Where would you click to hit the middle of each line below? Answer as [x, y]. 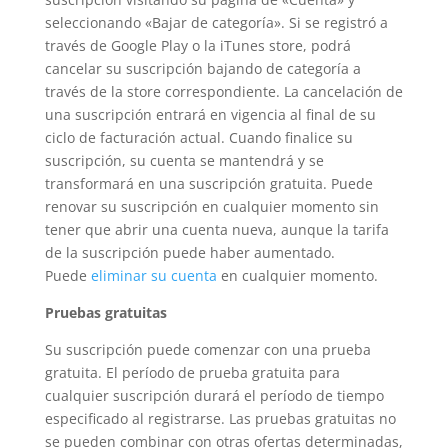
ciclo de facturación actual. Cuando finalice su [198, 137]
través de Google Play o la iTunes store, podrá [197, 45]
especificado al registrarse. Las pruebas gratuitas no [220, 418]
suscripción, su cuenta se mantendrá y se [184, 160]
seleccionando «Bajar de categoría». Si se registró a [216, 22]
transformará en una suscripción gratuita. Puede [208, 183]
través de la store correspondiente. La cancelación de [223, 91]
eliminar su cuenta [153, 275]
